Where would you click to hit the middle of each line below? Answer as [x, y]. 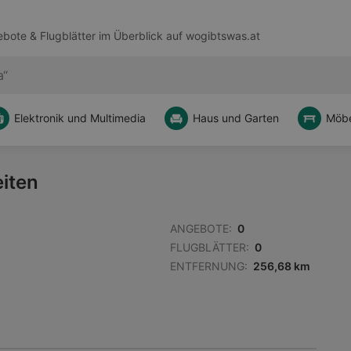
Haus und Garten [236, 118]
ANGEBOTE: [201, 228]
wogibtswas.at [223, 36]
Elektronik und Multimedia [80, 118]
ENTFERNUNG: [209, 266]
